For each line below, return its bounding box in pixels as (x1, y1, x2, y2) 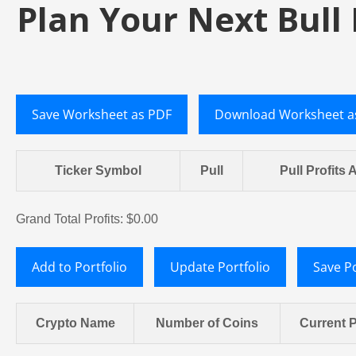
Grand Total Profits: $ (16, 212, 133, 226)
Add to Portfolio (32, 258, 127, 277)
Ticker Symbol (55, 164, 141, 178)
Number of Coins (156, 316, 258, 331)
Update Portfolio (170, 258, 270, 277)
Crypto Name (35, 316, 115, 331)
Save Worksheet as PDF (32, 106, 172, 124)
